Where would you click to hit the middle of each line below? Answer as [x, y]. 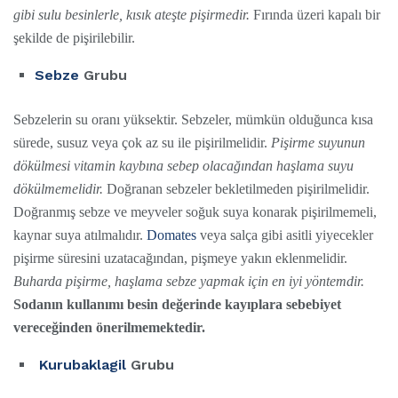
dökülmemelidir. [58, 189]
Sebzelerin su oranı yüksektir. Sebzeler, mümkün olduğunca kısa [193, 120]
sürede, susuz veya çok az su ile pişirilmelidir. [142, 143]
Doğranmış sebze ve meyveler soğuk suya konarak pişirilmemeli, [195, 212]
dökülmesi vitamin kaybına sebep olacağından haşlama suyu [183, 166]
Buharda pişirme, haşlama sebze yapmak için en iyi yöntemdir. [189, 282]
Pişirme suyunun [318, 143]
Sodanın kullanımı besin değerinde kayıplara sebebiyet [177, 305]
